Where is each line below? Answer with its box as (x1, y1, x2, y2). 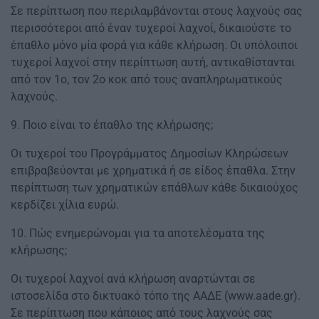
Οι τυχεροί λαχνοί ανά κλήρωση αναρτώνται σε (11, 272, 256, 286)
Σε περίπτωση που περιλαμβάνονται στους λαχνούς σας (11, 4, 303, 19)
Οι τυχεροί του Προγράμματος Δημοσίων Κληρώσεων (11, 147, 288, 161)
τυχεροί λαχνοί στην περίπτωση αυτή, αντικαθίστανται (11, 56, 295, 70)
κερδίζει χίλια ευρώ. (11, 198, 119, 212)
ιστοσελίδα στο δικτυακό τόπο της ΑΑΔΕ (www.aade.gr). (11, 289, 300, 303)
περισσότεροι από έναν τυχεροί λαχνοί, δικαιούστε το (11, 21, 291, 36)
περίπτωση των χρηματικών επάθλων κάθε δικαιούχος (11, 181, 298, 195)
